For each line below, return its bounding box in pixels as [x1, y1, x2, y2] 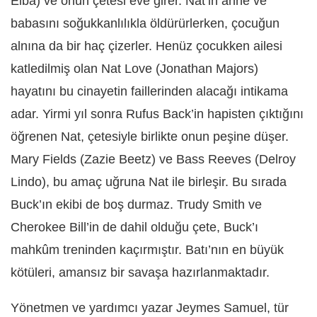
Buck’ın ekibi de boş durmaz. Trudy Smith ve [11, 197, 262, 212]
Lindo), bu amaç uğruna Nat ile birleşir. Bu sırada [11, 175, 287, 190]
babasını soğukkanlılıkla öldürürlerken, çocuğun [11, 16, 279, 31]
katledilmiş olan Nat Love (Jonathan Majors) [11, 62, 258, 76]
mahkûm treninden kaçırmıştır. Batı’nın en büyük [11, 243, 284, 258]
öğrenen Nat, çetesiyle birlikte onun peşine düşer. [11, 129, 289, 144]
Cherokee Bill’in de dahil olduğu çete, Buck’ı [11, 220, 258, 235]
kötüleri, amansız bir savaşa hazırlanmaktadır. [11, 265, 270, 280]
